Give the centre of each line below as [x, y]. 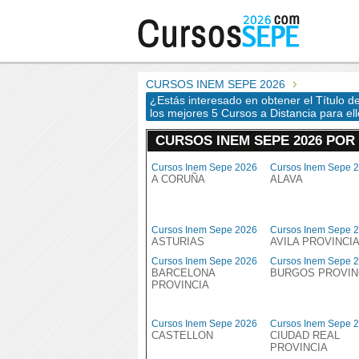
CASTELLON [182, 335]
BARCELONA [183, 273]
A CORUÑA [178, 179]
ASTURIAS [178, 242]
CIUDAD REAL [305, 335]
